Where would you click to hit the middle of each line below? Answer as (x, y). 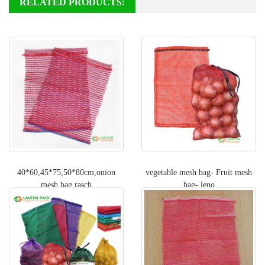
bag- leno (199, 185)
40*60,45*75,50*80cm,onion (66, 172)
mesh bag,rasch (66, 185)
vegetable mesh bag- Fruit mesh (199, 172)
